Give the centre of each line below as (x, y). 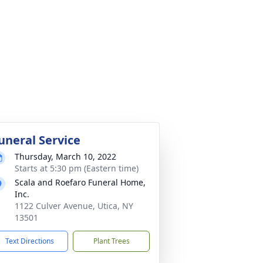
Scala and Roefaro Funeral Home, (80, 182)
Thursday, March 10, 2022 (65, 156)
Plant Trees (111, 241)
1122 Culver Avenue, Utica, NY (74, 206)
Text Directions (30, 241)
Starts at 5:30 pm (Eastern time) (77, 168)
